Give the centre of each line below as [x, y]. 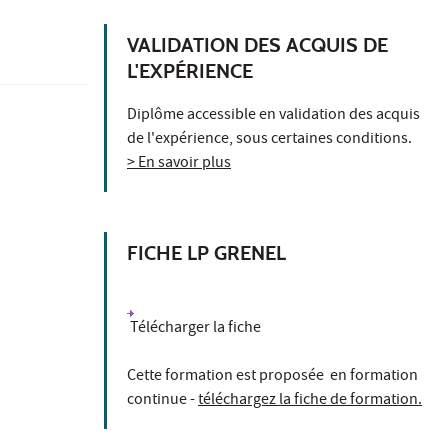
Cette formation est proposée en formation [272, 376]
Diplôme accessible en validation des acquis [273, 115]
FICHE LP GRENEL [206, 252]
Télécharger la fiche [194, 328]
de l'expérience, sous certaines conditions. [269, 139]
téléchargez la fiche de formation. [310, 400]
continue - [162, 400]
